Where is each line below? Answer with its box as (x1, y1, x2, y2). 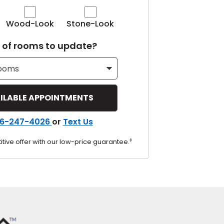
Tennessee (43, 10, 89, 22)
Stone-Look (66, 17, 114, 29)
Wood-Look (5, 17, 54, 29)
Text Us (62, 115, 93, 127)
